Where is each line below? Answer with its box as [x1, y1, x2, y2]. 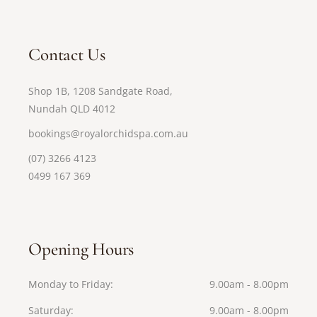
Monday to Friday [28, 277, 111, 291]
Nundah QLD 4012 [28, 102, 116, 115]
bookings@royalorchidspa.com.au [28, 127, 189, 140]
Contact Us [28, 44, 105, 65]
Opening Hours [28, 238, 134, 260]
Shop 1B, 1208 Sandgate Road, [28, 84, 173, 98]
